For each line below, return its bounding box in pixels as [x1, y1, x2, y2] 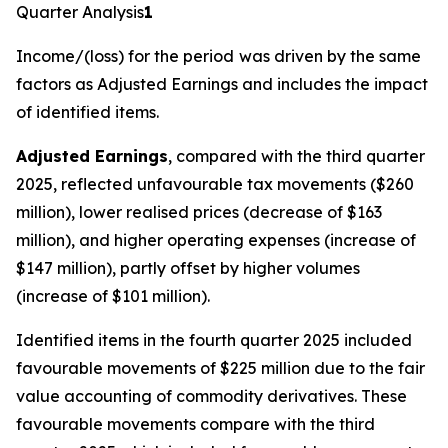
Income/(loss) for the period [16, 46, 234, 66]
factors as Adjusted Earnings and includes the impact [16, 74, 428, 94]
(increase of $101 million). [16, 286, 210, 306]
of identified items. [16, 102, 159, 122]
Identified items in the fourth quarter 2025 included [16, 330, 412, 350]
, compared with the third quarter [168, 146, 425, 166]
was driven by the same [239, 46, 421, 66]
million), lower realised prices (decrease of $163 [16, 202, 382, 222]
